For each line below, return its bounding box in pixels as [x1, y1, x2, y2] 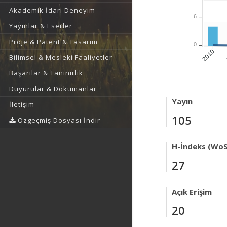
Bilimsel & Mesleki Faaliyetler [9, 53, 112, 62]
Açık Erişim [172, 186, 212, 197]
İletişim [9, 100, 34, 109]
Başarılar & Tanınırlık [9, 68, 83, 78]
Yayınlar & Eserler [9, 21, 72, 30]
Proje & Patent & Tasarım [9, 37, 98, 46]
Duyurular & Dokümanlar [9, 84, 97, 93]
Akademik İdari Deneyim [9, 6, 95, 15]
